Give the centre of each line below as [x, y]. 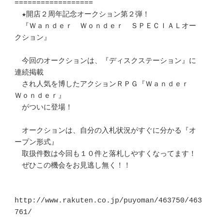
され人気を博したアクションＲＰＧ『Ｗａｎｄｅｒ [105, 84]
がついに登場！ [44, 108]
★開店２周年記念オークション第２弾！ [82, 15]
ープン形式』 [36, 142]
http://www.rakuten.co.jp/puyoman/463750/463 [108, 201]
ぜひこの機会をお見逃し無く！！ [73, 166]
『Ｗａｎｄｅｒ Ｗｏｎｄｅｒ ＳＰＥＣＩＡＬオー [105, 26]
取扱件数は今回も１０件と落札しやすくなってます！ [105, 154]
